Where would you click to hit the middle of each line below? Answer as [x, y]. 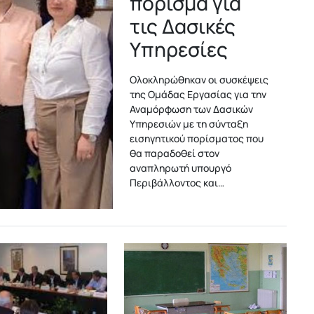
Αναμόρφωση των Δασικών [192, 109]
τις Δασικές [183, 26]
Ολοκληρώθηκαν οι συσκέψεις [199, 79]
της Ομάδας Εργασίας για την [198, 94]
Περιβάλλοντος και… [177, 182]
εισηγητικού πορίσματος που [197, 138]
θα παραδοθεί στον [175, 153]
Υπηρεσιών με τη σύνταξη [189, 123]
